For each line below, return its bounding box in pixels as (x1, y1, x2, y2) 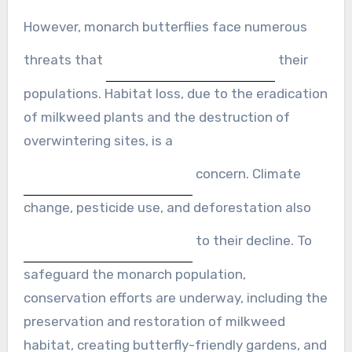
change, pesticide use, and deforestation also (23, 199, 311, 215)
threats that (23, 51, 106, 68)
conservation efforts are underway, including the (23, 289, 328, 306)
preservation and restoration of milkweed (23, 313, 285, 329)
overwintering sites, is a (23, 132, 173, 148)
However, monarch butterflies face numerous (23, 18, 307, 35)
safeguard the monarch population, (23, 266, 246, 282)
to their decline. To (192, 232, 312, 248)
